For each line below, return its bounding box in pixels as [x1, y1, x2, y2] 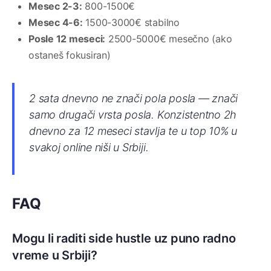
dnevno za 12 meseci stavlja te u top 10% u [29, 125, 237, 138]
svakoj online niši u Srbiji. [29, 141, 149, 154]
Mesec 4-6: [28, 16, 83, 29]
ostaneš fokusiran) [28, 49, 111, 62]
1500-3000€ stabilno [82, 16, 180, 29]
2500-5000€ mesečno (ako [105, 33, 232, 45]
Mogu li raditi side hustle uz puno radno [12, 231, 236, 246]
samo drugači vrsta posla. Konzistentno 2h [29, 108, 237, 122]
